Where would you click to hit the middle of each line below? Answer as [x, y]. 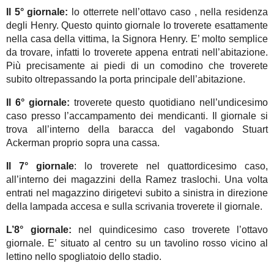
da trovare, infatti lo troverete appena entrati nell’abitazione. [137, 53]
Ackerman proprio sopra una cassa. [83, 143]
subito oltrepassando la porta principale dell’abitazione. [126, 80]
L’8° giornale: [39, 230]
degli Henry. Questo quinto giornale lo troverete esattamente [137, 26]
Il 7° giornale [40, 166]
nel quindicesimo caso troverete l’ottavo [169, 230]
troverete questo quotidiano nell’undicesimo [169, 103]
